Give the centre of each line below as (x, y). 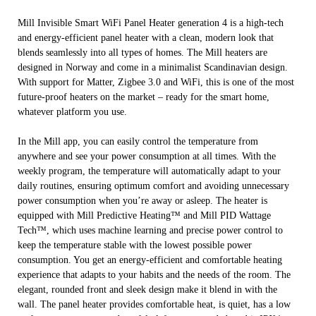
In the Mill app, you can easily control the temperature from (138, 142)
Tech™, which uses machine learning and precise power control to (151, 231)
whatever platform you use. (73, 112)
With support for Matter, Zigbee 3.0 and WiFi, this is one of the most (156, 83)
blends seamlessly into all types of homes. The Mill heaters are (143, 53)
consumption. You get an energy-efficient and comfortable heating (150, 260)
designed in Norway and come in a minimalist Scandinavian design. (153, 68)
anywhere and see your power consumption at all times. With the (147, 157)
